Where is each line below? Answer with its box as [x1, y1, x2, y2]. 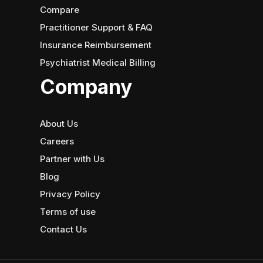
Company [40, 75, 132, 99]
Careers [40, 136, 74, 147]
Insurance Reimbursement [40, 39, 151, 51]
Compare [40, 4, 79, 16]
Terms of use [40, 206, 96, 218]
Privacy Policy [40, 188, 100, 200]
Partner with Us [40, 153, 104, 165]
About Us [40, 118, 78, 130]
